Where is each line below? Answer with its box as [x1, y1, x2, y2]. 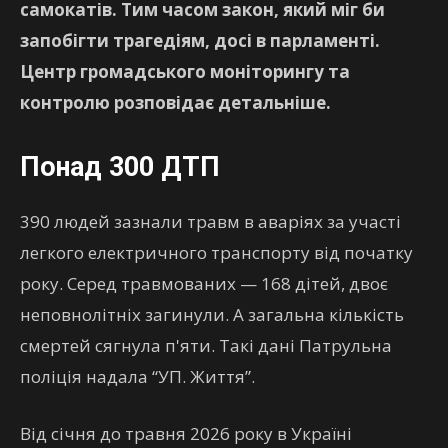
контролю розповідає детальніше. [20, 91, 331, 114]
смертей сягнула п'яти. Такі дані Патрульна [20, 334, 392, 357]
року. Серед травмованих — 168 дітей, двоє [20, 272, 388, 295]
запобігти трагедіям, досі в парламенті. [20, 29, 380, 52]
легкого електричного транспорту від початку [20, 241, 413, 264]
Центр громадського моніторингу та [20, 60, 350, 83]
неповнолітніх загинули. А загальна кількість [20, 303, 404, 326]
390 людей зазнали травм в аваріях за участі [20, 210, 401, 233]
